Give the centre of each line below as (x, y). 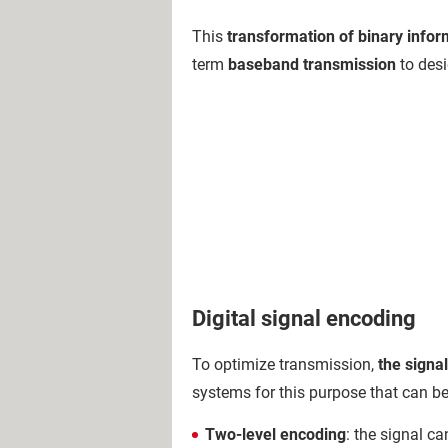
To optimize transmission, (285, 364)
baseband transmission (312, 64)
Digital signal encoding (304, 318)
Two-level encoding (275, 434)
